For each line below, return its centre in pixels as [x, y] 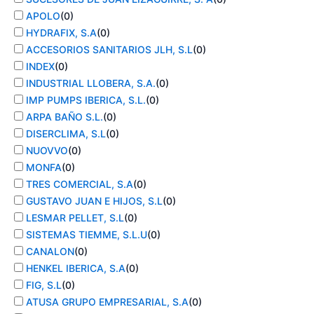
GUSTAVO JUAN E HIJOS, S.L [94, 201]
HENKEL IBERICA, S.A [76, 268]
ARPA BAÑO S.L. [64, 117]
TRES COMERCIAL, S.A [80, 184]
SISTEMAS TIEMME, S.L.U [87, 235]
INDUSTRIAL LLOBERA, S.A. [91, 83]
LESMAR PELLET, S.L [75, 218]
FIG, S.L [44, 285]
